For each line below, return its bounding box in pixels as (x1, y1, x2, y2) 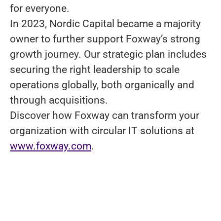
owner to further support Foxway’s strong (10, 33, 200, 45)
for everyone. (10, 2, 70, 14)
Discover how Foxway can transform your (10, 110, 199, 121)
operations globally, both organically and (10, 79, 194, 91)
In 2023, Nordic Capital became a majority (10, 18, 201, 30)
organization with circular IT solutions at (10, 125, 194, 137)
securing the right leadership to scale (10, 64, 180, 75)
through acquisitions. (10, 94, 108, 106)
